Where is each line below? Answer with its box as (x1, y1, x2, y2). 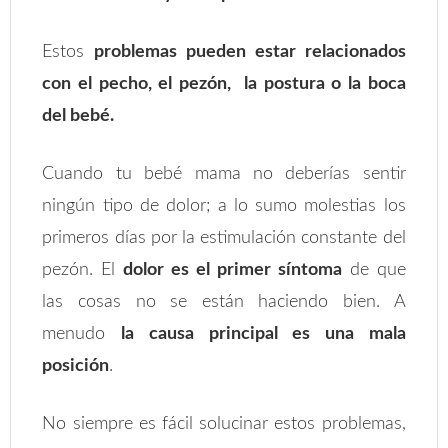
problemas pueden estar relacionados (94, 43, 406, 61)
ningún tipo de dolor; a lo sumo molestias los (42, 197, 406, 215)
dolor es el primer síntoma (123, 261, 342, 279)
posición (42, 357, 110, 375)
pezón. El (42, 261, 124, 279)
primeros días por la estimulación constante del (42, 229, 406, 247)
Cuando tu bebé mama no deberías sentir (42, 165, 406, 183)
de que (341, 261, 406, 279)
